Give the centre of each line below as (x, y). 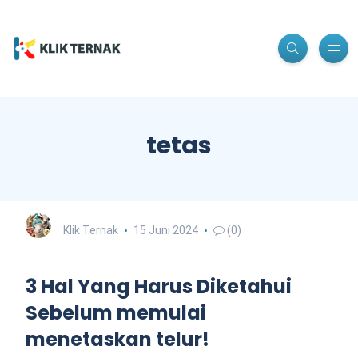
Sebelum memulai (116, 312)
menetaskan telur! (117, 339)
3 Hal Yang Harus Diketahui (159, 286)
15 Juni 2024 (165, 230)
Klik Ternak (91, 230)
